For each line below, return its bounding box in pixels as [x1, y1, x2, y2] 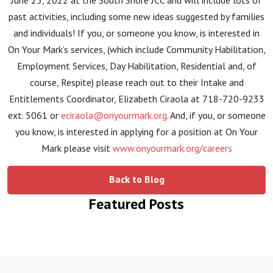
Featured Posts [89, 194, 184, 213]
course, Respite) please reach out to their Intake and [29, 76, 244, 88]
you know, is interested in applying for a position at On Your [15, 126, 258, 138]
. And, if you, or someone [166, 109, 266, 121]
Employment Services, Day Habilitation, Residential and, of [16, 60, 257, 72]
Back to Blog [108, 173, 165, 185]
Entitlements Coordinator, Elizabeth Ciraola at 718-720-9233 [9, 93, 264, 105]
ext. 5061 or [7, 109, 61, 121]
